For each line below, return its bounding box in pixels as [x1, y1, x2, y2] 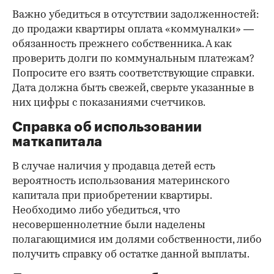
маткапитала [12, 135, 103, 149]
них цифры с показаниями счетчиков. [12, 97, 206, 108]
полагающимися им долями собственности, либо [12, 234, 262, 245]
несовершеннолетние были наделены [12, 220, 206, 231]
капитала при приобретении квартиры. [12, 190, 212, 201]
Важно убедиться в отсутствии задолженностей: [12, 9, 259, 20]
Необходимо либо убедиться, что [12, 205, 180, 216]
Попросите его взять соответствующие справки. [12, 68, 254, 79]
